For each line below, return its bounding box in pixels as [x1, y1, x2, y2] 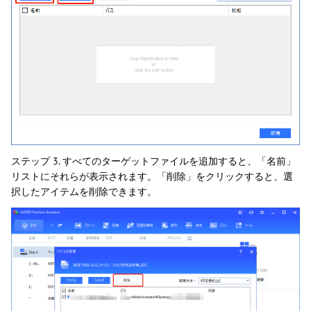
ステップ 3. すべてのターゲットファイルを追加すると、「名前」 [11, 155, 296, 168]
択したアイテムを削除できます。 [11, 185, 157, 199]
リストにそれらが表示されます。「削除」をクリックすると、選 [11, 170, 293, 183]
